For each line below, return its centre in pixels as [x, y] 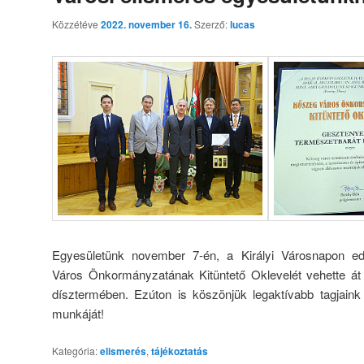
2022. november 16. [146, 24]
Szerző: [212, 24]
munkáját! [78, 314]
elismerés [123, 351]
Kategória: [75, 350]
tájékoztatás [180, 351]
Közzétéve [76, 24]
